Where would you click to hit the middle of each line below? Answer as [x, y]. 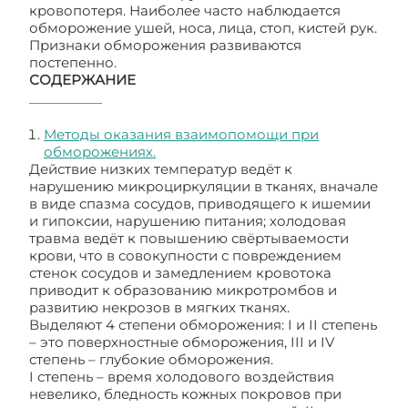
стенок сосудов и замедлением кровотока [180, 273]
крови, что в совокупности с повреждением [185, 255]
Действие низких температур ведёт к [161, 169]
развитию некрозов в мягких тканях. [159, 307]
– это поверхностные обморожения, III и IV [182, 342]
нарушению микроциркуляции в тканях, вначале [204, 186]
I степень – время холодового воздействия [182, 377]
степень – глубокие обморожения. [151, 359]
